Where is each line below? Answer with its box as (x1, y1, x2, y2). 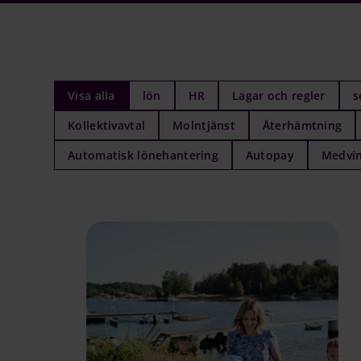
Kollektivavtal (68, 117, 146, 133)
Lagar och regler (232, 87, 326, 103)
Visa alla (68, 87, 115, 103)
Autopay (245, 147, 294, 163)
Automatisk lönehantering (68, 147, 218, 163)
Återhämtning (262, 117, 342, 133)
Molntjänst (172, 117, 235, 133)
